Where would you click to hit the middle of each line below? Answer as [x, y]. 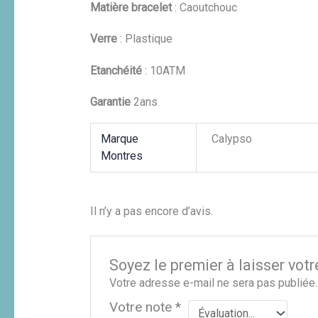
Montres [122, 155]
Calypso [232, 138]
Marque [120, 138]
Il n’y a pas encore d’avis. [151, 211]
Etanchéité [116, 70]
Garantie [110, 102]
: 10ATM [163, 70]
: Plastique [144, 39]
